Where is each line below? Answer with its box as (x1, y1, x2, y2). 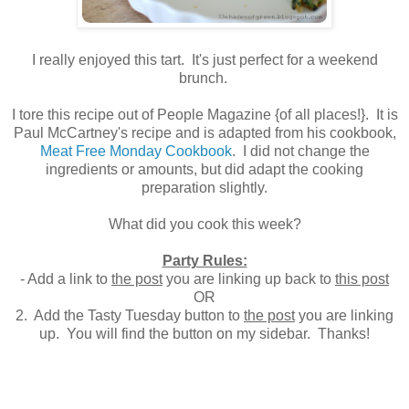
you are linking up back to (163, 271, 335, 288)
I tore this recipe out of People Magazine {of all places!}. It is (11, 107, 398, 123)
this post (335, 271, 389, 288)
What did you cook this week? (108, 216, 301, 233)
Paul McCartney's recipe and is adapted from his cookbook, (13, 125, 396, 142)
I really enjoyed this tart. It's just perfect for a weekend (31, 52, 378, 68)
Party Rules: (162, 253, 247, 269)
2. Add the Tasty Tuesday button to (16, 308, 244, 324)
